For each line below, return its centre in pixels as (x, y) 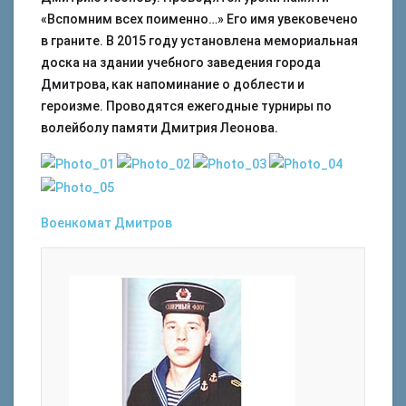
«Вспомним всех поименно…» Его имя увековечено (199, 19)
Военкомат (76, 222)
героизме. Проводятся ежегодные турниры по (186, 106)
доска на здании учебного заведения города (181, 63)
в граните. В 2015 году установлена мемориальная (199, 41)
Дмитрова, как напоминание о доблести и (173, 84)
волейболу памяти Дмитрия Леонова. (159, 128)
